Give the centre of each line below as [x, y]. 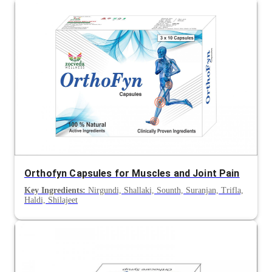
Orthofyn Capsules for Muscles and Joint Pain [132, 173]
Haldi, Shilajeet [51, 200]
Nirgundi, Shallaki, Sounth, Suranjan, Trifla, [165, 190]
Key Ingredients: [55, 190]
